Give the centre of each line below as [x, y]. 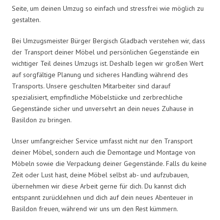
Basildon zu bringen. [42, 120]
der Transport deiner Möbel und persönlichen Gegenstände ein [106, 52]
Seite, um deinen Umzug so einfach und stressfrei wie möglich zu [108, 8]
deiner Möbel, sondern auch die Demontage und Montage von [104, 152]
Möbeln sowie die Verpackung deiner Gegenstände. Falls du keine [109, 163]
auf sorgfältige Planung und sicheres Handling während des [100, 74]
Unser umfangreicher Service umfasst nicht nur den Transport [102, 141]
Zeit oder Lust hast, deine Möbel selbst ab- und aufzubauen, [100, 175]
